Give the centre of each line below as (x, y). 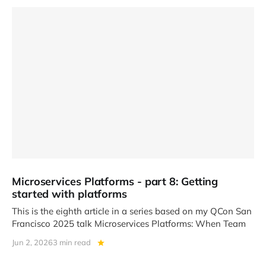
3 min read (72, 242)
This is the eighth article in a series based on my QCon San (132, 211)
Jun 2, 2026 (32, 242)
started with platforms (70, 194)
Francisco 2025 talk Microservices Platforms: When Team (129, 223)
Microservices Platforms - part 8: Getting (115, 181)
